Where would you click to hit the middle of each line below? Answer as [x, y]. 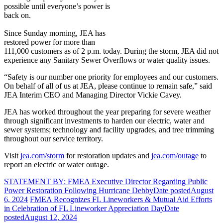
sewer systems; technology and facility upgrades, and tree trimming [109, 130]
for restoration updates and [108, 156]
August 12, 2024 [51, 218]
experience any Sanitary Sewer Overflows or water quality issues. [107, 60]
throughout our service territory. [54, 139]
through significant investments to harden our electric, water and [104, 121]
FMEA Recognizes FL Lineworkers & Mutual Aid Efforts [121, 200]
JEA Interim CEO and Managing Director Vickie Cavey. [93, 95]
